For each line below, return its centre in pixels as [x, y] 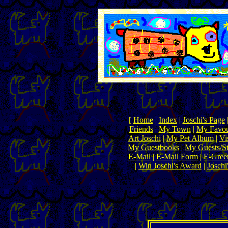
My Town [175, 129]
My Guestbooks [153, 147]
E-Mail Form [177, 156]
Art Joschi [144, 138]
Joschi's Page [204, 120]
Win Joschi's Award [170, 165]
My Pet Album [190, 138]
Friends [141, 129]
